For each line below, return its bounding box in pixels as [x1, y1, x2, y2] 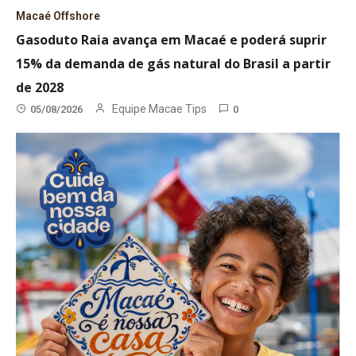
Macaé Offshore [16, 10, 101, 23]
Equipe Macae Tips [112, 103, 207, 116]
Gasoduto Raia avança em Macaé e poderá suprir [16, 31, 327, 49]
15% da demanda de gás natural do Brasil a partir [16, 55, 331, 73]
